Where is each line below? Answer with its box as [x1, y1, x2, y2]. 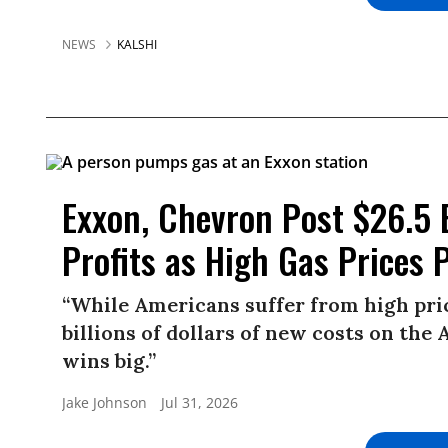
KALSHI [117, 35, 157, 53]
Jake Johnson [62, 393, 147, 413]
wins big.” [62, 348, 156, 374]
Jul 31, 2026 [161, 393, 238, 413]
